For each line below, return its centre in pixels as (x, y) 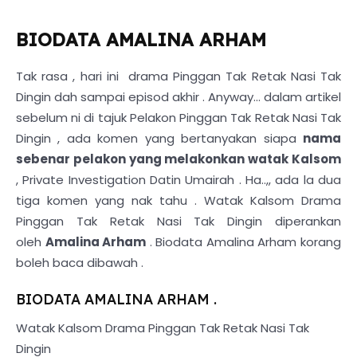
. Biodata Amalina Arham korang (244, 242)
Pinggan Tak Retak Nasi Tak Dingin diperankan (178, 221)
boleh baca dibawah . (80, 263)
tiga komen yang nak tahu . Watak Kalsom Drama (178, 200)
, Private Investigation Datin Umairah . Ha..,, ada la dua (178, 180)
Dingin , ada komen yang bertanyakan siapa (159, 138)
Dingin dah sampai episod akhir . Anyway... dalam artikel (178, 97)
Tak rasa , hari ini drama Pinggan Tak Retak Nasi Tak (178, 76)
